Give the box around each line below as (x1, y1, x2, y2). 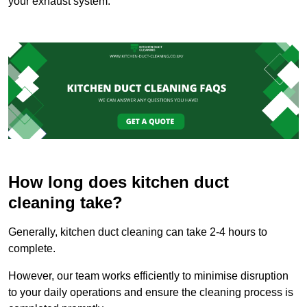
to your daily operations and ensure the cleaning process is (8, 286, 293, 299)
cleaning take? (8, 193, 123, 212)
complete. (8, 243, 56, 255)
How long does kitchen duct (8, 173, 229, 192)
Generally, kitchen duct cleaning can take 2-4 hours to (8, 226, 267, 238)
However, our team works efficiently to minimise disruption (8, 270, 288, 282)
